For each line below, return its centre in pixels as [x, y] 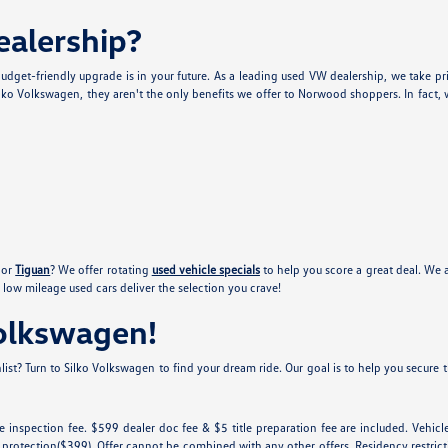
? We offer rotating [101, 270]
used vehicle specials [205, 270]
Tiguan [33, 270]
